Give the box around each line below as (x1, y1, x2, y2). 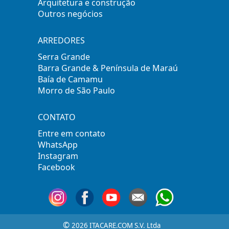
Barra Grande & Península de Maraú (38, 62, 178, 74)
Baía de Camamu (38, 74, 103, 85)
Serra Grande (38, 51, 90, 63)
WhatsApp (38, 139, 78, 151)
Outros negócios (38, 8, 103, 20)
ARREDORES (38, 35, 85, 47)
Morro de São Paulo (38, 85, 116, 97)
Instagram (38, 150, 79, 162)
